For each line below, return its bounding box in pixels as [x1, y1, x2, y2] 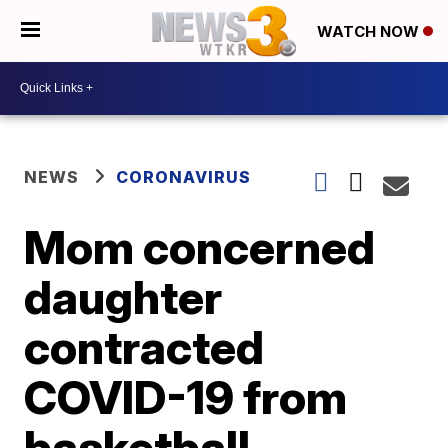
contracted [24, 318, 265, 375]
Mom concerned [24, 218, 376, 275]
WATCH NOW [317, 22, 423, 42]
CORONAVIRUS [116, 166, 252, 187]
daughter [24, 268, 223, 325]
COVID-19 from [24, 368, 348, 425]
